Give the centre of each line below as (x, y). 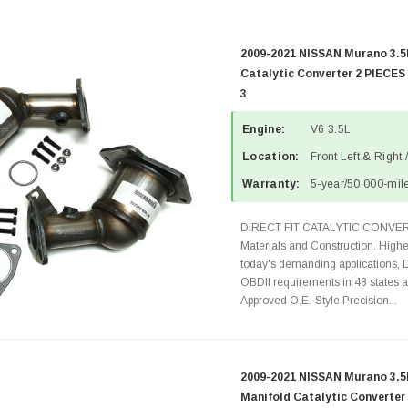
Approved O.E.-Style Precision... (319, 301)
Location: (271, 157)
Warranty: (271, 184)
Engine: (264, 129)
